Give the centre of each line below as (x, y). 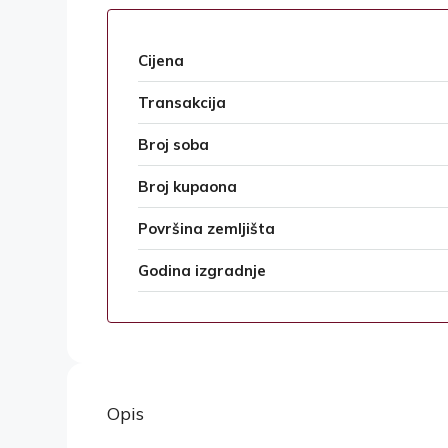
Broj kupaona (187, 187)
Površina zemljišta (206, 229)
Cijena (161, 61)
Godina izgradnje (202, 271)
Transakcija (182, 103)
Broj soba (173, 145)
